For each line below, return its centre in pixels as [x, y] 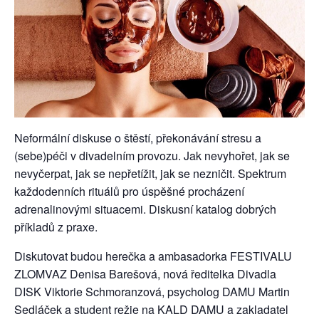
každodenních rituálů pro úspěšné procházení [129, 191]
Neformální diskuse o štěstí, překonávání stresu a [138, 137]
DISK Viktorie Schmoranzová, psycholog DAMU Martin [152, 291]
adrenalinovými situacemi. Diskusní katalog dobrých [145, 209]
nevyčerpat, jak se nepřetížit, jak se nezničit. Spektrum [150, 173]
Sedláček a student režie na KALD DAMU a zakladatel [151, 309]
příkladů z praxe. [56, 226]
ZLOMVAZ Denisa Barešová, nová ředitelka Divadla [145, 273]
